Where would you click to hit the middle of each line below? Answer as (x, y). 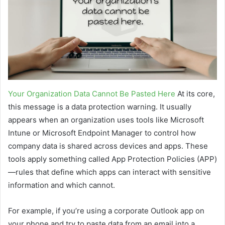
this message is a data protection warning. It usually (100, 107)
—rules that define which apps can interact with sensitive (109, 172)
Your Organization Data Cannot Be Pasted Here (92, 94)
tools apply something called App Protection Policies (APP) (113, 159)
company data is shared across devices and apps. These (108, 146)
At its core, (195, 94)
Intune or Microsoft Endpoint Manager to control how (102, 133)
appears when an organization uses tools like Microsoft (106, 120)
